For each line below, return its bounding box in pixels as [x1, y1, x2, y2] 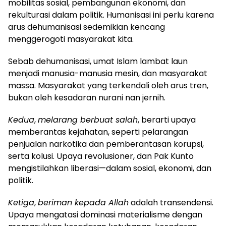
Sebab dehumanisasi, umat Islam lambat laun [8, 55, 188, 67]
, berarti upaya [138, 114, 196, 126]
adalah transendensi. [129, 197, 213, 208]
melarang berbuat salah [38, 114, 138, 126]
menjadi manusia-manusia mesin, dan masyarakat [8, 68, 207, 79]
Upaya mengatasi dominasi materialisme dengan [8, 209, 202, 220]
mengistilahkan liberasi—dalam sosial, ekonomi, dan [8, 162, 211, 174]
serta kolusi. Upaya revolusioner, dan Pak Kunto [8, 150, 194, 162]
